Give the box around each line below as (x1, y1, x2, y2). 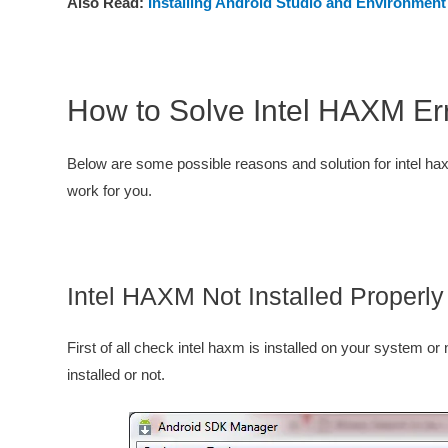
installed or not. (67, 366, 165, 383)
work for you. (67, 182, 152, 199)
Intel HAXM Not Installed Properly (67, 282, 444, 310)
